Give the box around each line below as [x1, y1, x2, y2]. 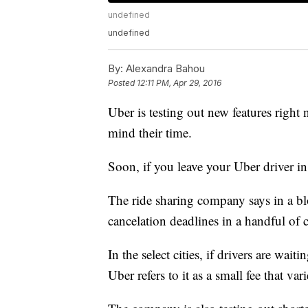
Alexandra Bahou [123, 62, 205, 76]
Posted [108, 78, 137, 89]
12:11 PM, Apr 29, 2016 [137, 78, 221, 89]
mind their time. [108, 124, 192, 142]
